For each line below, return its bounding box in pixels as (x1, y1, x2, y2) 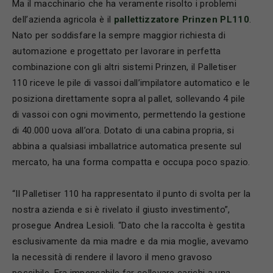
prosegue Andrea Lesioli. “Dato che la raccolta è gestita (12, 219, 245, 231)
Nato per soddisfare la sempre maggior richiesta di (12, 29, 226, 41)
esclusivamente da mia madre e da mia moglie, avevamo (12, 235, 249, 247)
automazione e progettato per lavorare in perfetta (12, 45, 221, 57)
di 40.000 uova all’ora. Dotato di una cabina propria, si (12, 124, 234, 136)
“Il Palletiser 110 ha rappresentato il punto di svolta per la (12, 188, 251, 199)
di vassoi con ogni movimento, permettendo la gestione (12, 108, 246, 120)
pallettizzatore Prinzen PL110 (113, 13, 249, 25)
